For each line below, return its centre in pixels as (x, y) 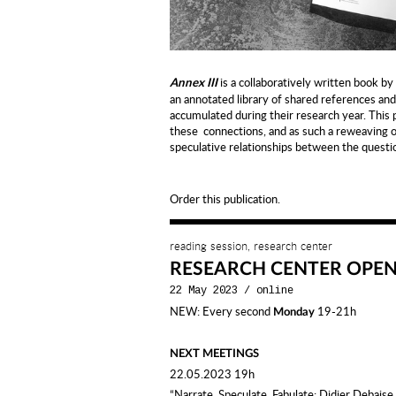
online (275, 291)
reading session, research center (251, 246)
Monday (294, 312)
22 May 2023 (204, 291)
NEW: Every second (221, 311)
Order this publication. (225, 199)
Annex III (195, 84)
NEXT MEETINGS (214, 354)
